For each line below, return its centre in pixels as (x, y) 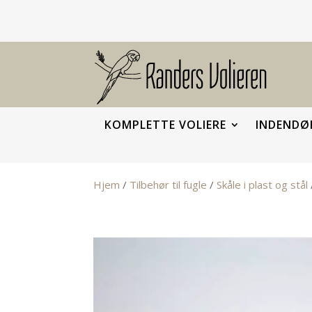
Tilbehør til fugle (169, 185)
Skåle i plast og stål (263, 185)
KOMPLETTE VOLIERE (165, 125)
